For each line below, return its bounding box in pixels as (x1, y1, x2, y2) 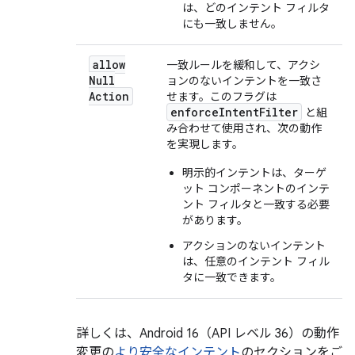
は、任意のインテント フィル (182, 254, 330, 269)
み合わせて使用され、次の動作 (166, 121, 322, 136)
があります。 (182, 213, 248, 227)
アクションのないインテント (182, 239, 326, 253)
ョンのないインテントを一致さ (166, 74, 322, 88)
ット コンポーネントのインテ (182, 181, 330, 196)
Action (89, 89, 129, 104)
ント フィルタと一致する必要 (182, 197, 330, 212)
